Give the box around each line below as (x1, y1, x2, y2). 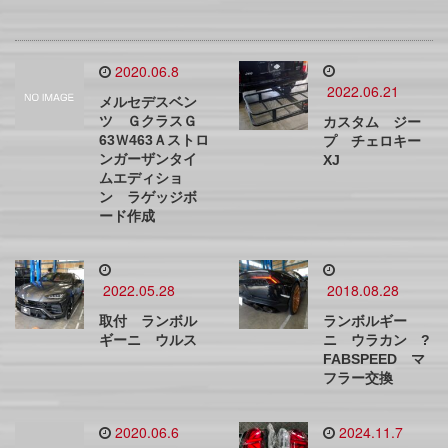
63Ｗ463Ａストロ (99, 132, 209, 148)
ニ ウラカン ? (323, 332, 430, 348)
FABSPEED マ (323, 351, 425, 367)
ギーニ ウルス (99, 332, 197, 348)
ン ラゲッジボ (99, 189, 197, 205)
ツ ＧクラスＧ (99, 113, 197, 129)
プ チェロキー (323, 133, 421, 149)
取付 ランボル (99, 313, 197, 329)
